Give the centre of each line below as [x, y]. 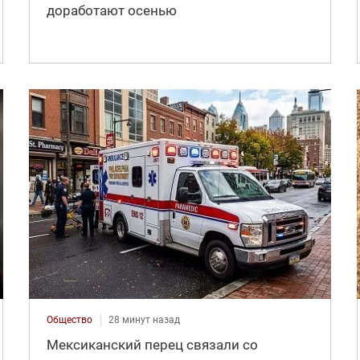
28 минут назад [144, 320]
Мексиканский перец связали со [152, 345]
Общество [69, 320]
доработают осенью [111, 10]
